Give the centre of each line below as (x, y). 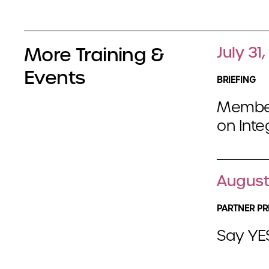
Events (55, 78)
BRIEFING (236, 80)
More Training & (94, 55)
